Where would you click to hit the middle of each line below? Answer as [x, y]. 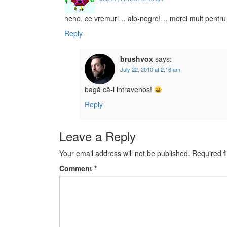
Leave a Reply [98, 136]
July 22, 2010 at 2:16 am [150, 70]
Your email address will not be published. [125, 153]
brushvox [137, 59]
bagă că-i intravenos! [119, 89]
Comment [77, 168]
